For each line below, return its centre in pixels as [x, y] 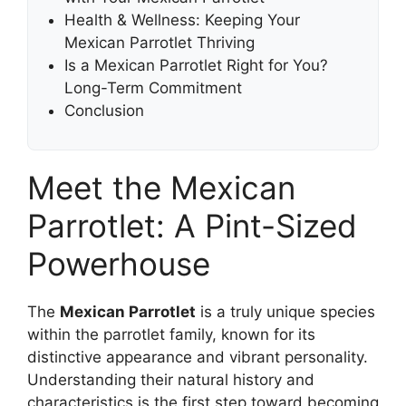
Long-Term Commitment [153, 88]
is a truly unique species [285, 312]
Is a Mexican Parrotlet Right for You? [196, 66]
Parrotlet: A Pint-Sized [192, 226]
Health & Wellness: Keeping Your [182, 20]
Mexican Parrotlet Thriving [159, 43]
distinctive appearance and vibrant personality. [198, 358]
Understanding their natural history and [171, 380]
